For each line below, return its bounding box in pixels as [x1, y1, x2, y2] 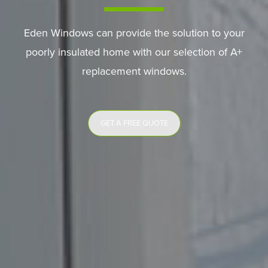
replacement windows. [81, 64, 187, 78]
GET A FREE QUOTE [100, 118, 168, 128]
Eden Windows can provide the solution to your [23, 26, 245, 39]
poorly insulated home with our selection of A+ [26, 45, 242, 59]
